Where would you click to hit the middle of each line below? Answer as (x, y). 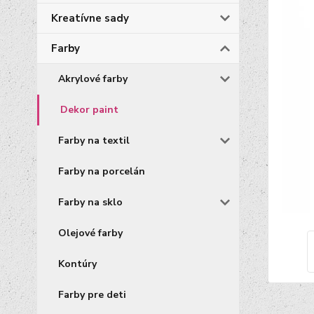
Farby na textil (94, 141)
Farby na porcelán (102, 171)
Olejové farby (90, 233)
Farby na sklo (90, 202)
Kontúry (77, 264)
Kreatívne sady (90, 18)
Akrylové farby (93, 79)
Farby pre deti (92, 295)
